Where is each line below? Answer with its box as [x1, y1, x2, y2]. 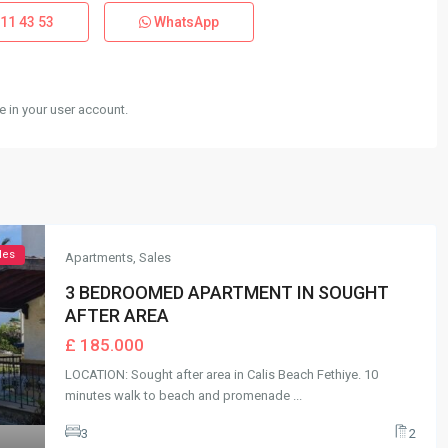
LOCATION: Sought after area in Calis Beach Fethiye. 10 [65, 367, 378, 383]
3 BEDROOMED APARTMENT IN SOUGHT [65, 282, 389, 304]
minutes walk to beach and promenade [65, 388, 293, 404]
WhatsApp [151, 14, 219, 31]
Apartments [65, 250, 133, 266]
